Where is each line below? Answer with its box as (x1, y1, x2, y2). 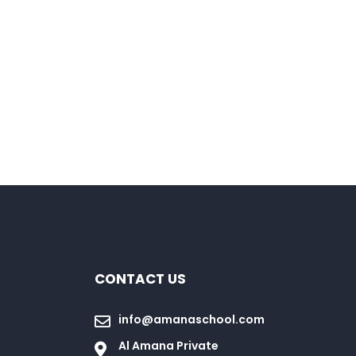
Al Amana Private (118, 338, 219, 354)
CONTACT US (95, 269, 187, 289)
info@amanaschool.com (118, 311, 265, 328)
